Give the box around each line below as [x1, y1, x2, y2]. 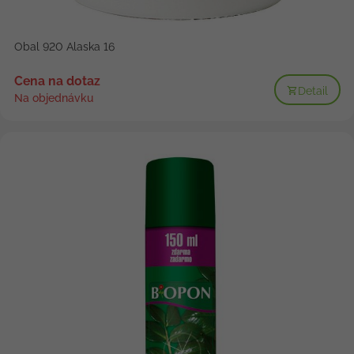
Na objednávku [13, 92, 93, 105]
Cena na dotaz [13, 73, 100, 89]
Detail [297, 84, 328, 97]
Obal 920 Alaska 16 [13, 40, 115, 54]
